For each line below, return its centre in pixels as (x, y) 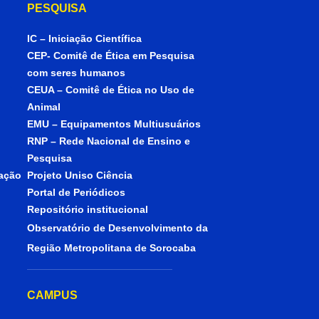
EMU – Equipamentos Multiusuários (114, 124)
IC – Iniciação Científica (85, 39)
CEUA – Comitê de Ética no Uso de (111, 90)
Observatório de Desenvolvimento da (118, 228)
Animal (44, 107)
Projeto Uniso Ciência (80, 176)
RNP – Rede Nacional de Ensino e (109, 141)
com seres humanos (77, 73)
